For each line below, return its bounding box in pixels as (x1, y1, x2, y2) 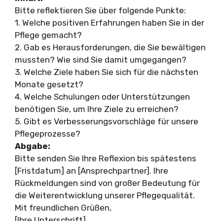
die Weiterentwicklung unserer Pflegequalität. (15, 190, 195, 200)
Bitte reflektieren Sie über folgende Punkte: (15, 5, 186, 15)
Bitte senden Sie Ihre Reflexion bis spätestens (15, 153, 196, 163)
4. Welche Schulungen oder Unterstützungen (15, 91, 190, 102)
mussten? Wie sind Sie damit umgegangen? (15, 54, 186, 65)
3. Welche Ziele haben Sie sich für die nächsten (15, 67, 198, 77)
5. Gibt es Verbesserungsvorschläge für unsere (15, 116, 198, 126)
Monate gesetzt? (15, 79, 83, 89)
